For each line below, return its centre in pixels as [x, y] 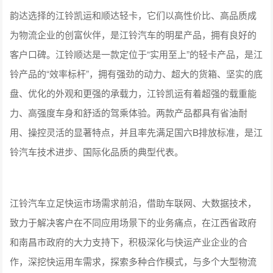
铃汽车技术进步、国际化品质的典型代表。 [97, 151]
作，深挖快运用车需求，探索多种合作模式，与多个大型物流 [133, 261]
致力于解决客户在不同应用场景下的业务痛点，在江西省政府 [133, 222]
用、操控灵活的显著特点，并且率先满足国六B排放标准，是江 [136, 132]
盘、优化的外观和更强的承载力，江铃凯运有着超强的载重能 [133, 93]
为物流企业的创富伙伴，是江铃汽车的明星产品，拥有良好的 [133, 34]
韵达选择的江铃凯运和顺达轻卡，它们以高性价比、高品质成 [133, 15]
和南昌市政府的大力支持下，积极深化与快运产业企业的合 [129, 241]
